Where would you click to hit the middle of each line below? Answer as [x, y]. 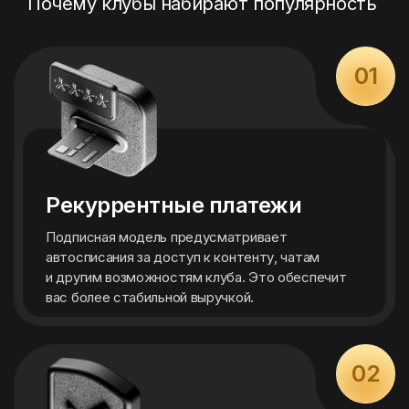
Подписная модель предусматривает [167, 237]
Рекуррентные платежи [174, 205]
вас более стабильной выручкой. [150, 297]
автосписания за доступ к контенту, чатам [183, 257]
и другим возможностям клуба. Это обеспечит [196, 277]
